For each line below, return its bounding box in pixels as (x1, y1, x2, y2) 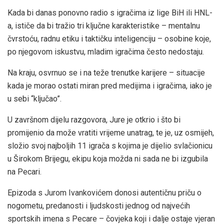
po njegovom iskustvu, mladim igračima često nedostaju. (7, 47, 204, 57)
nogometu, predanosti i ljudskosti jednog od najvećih (7, 201, 190, 211)
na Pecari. (7, 167, 41, 177)
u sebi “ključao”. (7, 94, 61, 104)
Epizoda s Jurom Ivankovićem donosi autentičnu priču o (7, 188, 201, 198)
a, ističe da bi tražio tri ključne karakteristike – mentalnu (7, 21, 200, 31)
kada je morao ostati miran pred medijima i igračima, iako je (7, 81, 212, 91)
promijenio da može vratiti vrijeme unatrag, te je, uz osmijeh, (7, 128, 214, 138)
